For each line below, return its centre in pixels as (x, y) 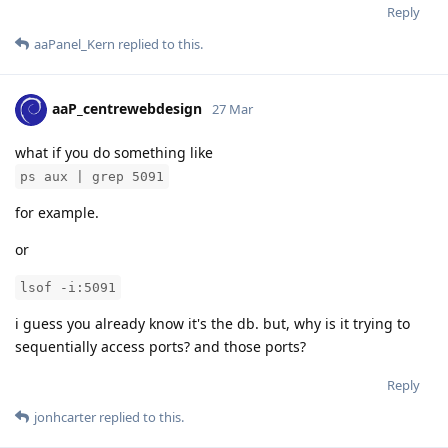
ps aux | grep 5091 (92, 177)
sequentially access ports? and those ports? (160, 347)
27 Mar (232, 109)
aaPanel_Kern (74, 44)
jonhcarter (65, 417)
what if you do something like (114, 153)
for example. (57, 213)
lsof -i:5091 (68, 288)
